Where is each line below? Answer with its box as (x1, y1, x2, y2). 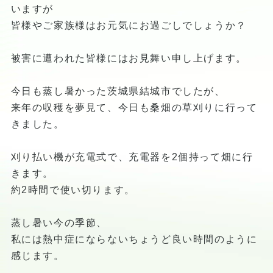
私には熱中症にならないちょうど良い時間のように (10, 233, 258, 244)
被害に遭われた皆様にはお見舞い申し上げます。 (10, 52, 247, 63)
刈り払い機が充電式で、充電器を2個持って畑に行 (10, 151, 253, 162)
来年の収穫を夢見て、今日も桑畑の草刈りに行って (10, 102, 258, 113)
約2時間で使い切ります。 (10, 184, 135, 195)
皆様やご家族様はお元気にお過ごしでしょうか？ (10, 19, 247, 30)
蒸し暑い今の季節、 (10, 217, 107, 228)
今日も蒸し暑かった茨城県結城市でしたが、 (10, 85, 225, 96)
